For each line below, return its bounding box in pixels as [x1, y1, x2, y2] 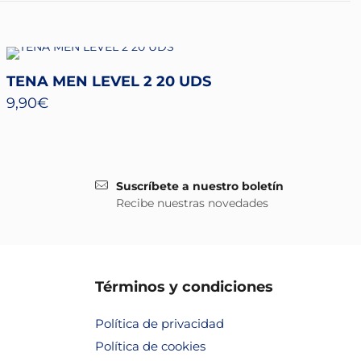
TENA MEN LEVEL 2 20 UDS [6, 73, 211, 90]
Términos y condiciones [94, 278, 273, 296]
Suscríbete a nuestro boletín [115, 179, 284, 193]
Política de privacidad [94, 316, 224, 331]
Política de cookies [94, 338, 205, 354]
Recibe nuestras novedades [115, 196, 268, 210]
